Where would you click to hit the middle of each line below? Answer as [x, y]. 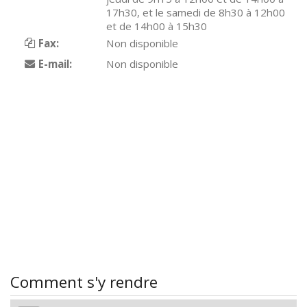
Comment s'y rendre [84, 282]
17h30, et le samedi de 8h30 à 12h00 [196, 12]
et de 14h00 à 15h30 [157, 26]
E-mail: [55, 64]
